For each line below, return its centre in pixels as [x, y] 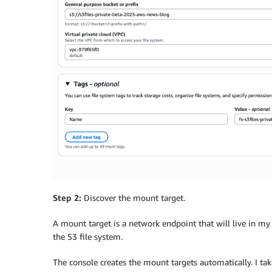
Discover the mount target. [134, 197]
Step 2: [68, 197]
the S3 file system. [88, 236]
